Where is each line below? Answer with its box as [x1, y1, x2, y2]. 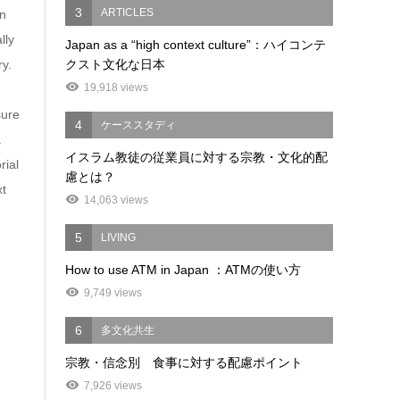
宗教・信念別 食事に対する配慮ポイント [65, 355, 304, 371]
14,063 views [84, 194, 149, 207]
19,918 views [84, 81, 149, 95]
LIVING [101, 231, 137, 245]
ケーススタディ [101, 119, 177, 132]
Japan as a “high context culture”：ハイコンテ [65, 37, 327, 53]
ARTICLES [101, 6, 154, 20]
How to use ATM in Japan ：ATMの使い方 [65, 262, 302, 278]
